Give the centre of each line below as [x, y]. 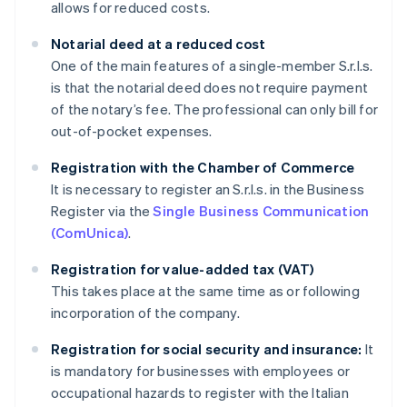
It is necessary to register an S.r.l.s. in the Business [208, 189]
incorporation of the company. [145, 313]
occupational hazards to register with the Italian [200, 393]
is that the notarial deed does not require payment [210, 88]
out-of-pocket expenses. [132, 131]
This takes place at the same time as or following [205, 291]
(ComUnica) [89, 233]
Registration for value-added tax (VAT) [183, 269]
